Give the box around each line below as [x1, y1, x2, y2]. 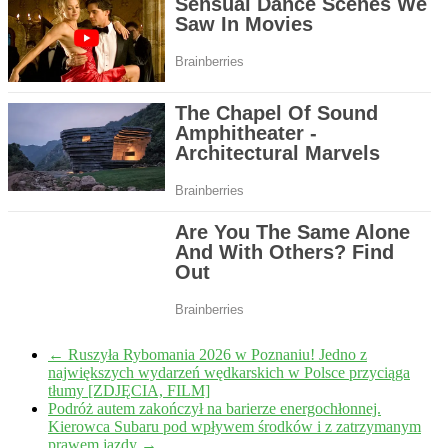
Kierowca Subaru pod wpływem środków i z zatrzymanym [48, 418, 421, 436]
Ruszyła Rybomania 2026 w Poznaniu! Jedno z [64, 346, 367, 364]
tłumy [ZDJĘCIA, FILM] [48, 382, 210, 400]
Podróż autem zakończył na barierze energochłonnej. [48, 400, 381, 418]
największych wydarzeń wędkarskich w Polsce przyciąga [48, 364, 410, 382]
